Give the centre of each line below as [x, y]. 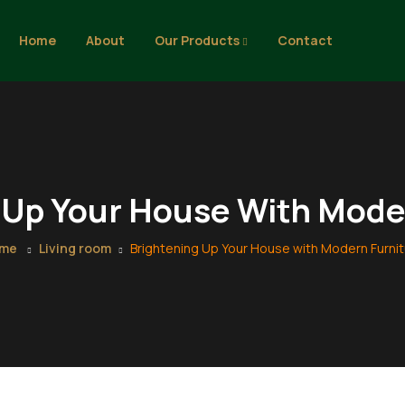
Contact [305, 40]
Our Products [198, 40]
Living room [75, 248]
